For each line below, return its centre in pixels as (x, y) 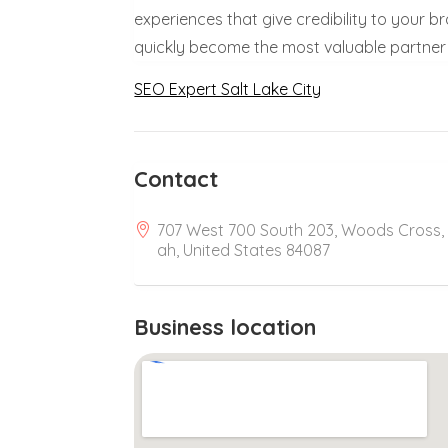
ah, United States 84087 (244, 249)
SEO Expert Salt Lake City (228, 88)
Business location (225, 326)
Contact (176, 178)
